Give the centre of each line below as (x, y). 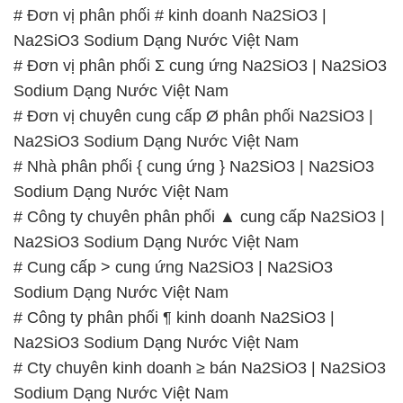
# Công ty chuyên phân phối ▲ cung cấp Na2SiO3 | (199, 217)
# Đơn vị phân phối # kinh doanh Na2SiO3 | (170, 16)
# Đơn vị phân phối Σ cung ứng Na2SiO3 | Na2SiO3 (200, 66)
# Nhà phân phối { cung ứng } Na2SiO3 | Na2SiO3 (194, 167)
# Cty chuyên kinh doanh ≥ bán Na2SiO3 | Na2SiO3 (200, 368)
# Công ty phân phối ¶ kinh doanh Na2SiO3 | (174, 318)
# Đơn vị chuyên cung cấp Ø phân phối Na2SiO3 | (193, 116)
